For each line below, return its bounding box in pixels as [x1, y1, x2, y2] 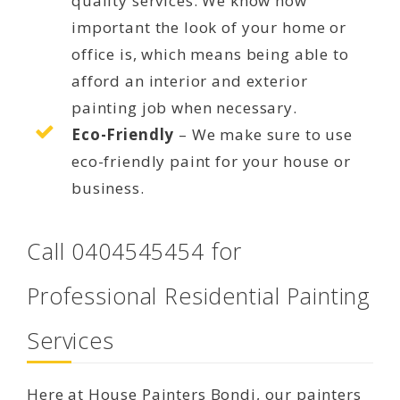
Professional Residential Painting [27, 279, 371, 311]
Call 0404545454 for [27, 235, 243, 266]
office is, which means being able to [71, 43, 349, 64]
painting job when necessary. [71, 96, 297, 118]
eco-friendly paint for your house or [71, 150, 351, 171]
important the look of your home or [71, 16, 346, 37]
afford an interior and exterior [71, 70, 308, 91]
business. [71, 177, 145, 198]
